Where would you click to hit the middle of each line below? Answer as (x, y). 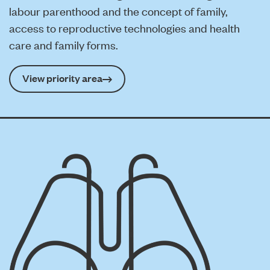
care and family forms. (64, 44)
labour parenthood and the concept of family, (118, 11)
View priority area (62, 78)
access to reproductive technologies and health (124, 27)
